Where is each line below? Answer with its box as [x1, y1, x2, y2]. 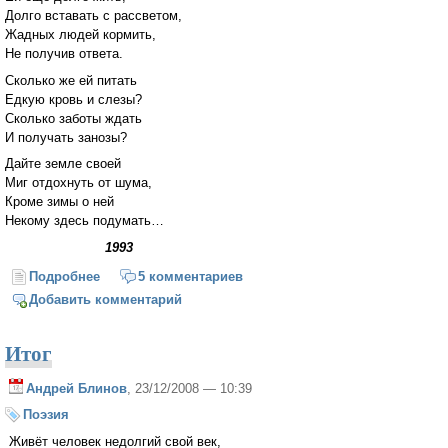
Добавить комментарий [29, 291, 183, 307]
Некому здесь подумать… [5, 213, 164, 229]
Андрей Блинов [26, 380, 127, 396]
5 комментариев [137, 268, 243, 284]
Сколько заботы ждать [5, 110, 142, 126]
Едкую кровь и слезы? [5, 91, 142, 107]
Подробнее [29, 268, 101, 284]
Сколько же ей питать [5, 72, 137, 88]
